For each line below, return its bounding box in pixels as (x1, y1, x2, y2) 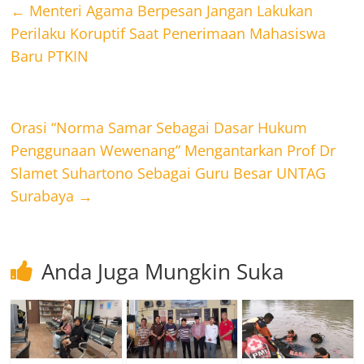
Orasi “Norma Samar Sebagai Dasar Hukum (11, 117, 308, 137)
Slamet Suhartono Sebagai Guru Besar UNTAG (11, 162, 327, 183)
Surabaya (11, 185, 79, 206)
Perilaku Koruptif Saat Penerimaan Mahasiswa (11, 23, 327, 43)
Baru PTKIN (11, 45, 89, 66)
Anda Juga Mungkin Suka (41, 256, 284, 286)
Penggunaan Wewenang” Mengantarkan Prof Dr (11, 140, 336, 160)
